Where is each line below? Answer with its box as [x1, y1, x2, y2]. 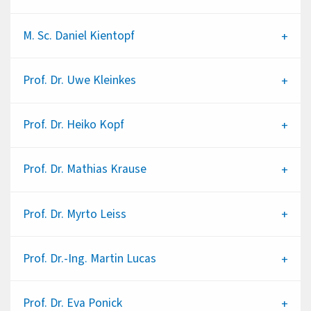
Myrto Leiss [66, 205, 126, 223]
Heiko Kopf [66, 116, 124, 134]
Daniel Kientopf [54, 26, 135, 44]
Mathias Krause [66, 160, 146, 178]
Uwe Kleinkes [66, 72, 136, 90]
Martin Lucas [90, 249, 156, 267]
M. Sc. [22, 26, 52, 44]
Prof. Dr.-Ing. [22, 249, 87, 267]
